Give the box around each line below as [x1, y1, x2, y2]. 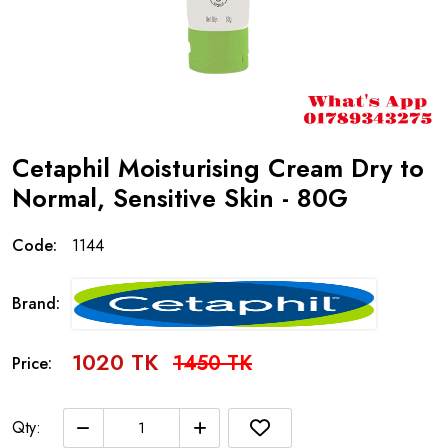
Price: [12, 351, 52, 375]
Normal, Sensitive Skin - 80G [12, 180, 348, 216]
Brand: [12, 292, 60, 315]
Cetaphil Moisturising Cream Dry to [12, 150, 424, 186]
